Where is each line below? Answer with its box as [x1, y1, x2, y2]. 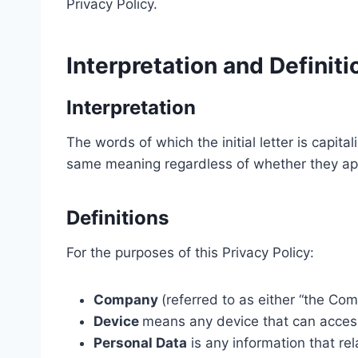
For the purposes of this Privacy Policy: [66, 244, 314, 261]
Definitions [66, 205, 169, 229]
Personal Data [93, 334, 187, 351]
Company [93, 291, 161, 308]
